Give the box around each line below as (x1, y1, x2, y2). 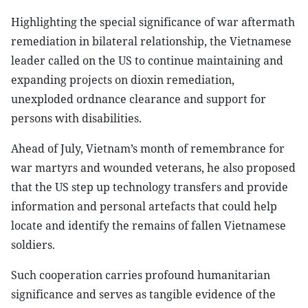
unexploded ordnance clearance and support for (11, 91, 266, 107)
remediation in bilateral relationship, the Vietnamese (11, 34, 291, 49)
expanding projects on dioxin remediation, (11, 72, 234, 87)
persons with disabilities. (11, 111, 142, 126)
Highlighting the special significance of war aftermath (11, 14, 295, 30)
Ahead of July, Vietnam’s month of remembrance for (11, 141, 285, 156)
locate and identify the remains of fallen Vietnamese (11, 218, 286, 233)
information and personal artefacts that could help (11, 199, 277, 214)
